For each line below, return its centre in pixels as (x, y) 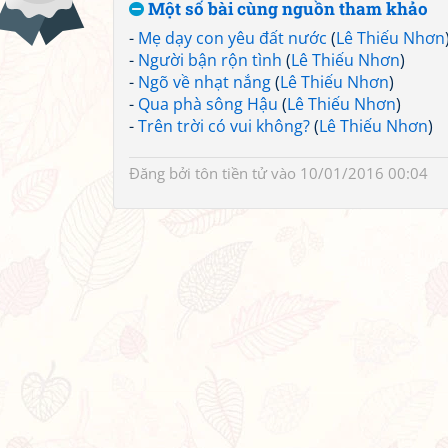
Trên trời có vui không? (224, 126)
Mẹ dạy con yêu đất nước (232, 38)
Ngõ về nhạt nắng (204, 82)
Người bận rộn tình (210, 60)
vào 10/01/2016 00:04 (347, 173)
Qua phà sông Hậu (208, 104)
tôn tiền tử (231, 173)
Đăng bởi (162, 173)
